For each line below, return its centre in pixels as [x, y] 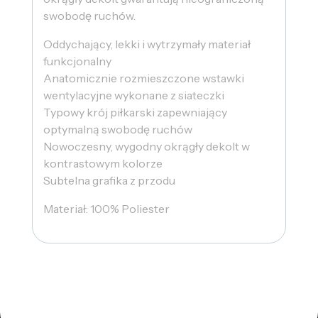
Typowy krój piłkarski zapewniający [135, 112]
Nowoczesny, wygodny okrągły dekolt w [147, 146]
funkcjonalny [77, 61]
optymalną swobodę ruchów [118, 129]
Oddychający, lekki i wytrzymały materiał [147, 44]
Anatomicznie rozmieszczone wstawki [144, 78]
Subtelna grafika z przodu [109, 180]
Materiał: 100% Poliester [106, 208]
